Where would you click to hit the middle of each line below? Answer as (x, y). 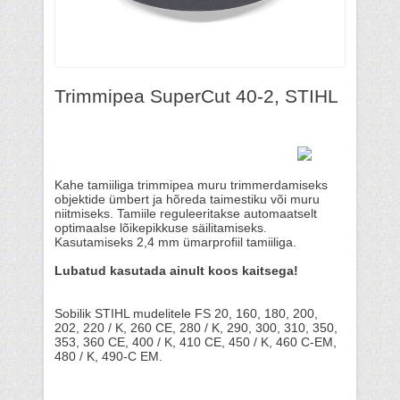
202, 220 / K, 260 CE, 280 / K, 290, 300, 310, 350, (196, 328)
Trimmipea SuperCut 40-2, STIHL (196, 96)
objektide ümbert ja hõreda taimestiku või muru (187, 200)
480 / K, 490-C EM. (108, 357)
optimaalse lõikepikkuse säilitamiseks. (164, 228)
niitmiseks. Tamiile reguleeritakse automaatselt (186, 214)
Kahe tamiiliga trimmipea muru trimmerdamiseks (191, 185)
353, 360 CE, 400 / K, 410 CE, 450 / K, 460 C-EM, (196, 342)
